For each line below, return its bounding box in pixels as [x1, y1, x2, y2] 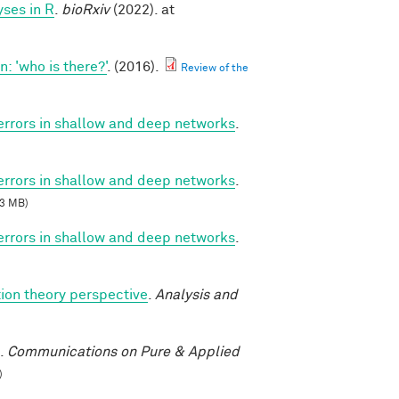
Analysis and [155, 287, 238, 302]
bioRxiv [61, 2, 110, 17]
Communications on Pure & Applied [7, 344, 240, 359]
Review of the [181, 62, 248, 74]
